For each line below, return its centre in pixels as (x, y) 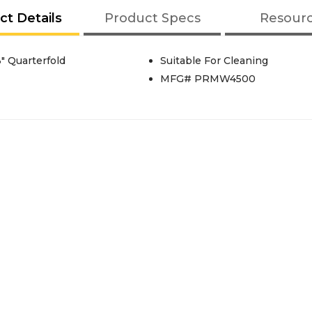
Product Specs (152, 18)
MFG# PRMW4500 (208, 79)
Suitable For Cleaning (214, 61)
